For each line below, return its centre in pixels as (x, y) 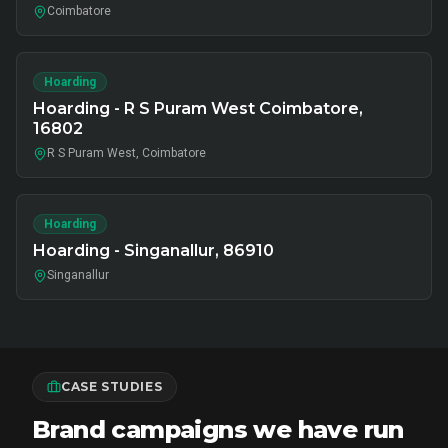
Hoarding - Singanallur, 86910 (153, 250)
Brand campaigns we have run (218, 429)
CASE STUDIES (112, 386)
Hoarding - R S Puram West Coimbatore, (198, 108)
